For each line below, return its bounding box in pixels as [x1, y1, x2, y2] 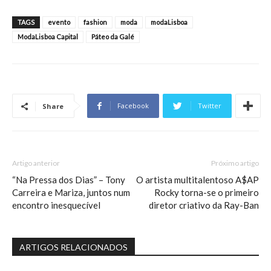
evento [48, 18, 70, 27]
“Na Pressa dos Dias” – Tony [12, 174, 125, 186]
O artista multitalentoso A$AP [136, 174, 259, 186]
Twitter [198, 101, 221, 111]
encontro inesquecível [12, 200, 100, 211]
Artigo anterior [12, 158, 60, 168]
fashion [83, 18, 107, 27]
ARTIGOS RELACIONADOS [19, 242, 128, 253]
